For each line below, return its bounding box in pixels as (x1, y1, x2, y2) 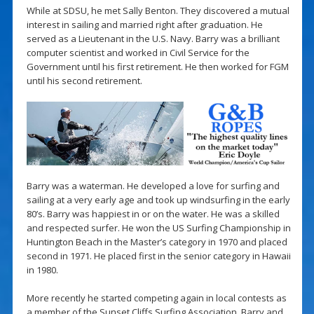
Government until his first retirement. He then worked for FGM (26, 60, 289, 73)
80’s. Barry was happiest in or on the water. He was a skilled (26, 207, 280, 221)
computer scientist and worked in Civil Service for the (26, 46, 250, 59)
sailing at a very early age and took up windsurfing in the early (26, 193, 290, 207)
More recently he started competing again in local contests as (26, 292, 287, 305)
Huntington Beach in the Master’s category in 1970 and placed (26, 235, 287, 249)
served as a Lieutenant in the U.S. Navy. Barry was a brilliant (26, 32, 280, 45)
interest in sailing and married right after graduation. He (26, 18, 263, 31)
